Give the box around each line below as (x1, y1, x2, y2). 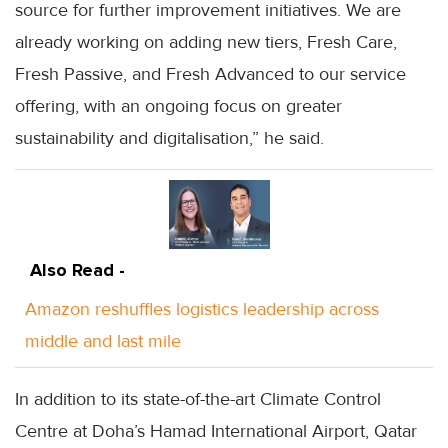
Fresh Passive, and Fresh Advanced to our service (15, 63, 406, 86)
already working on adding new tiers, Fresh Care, (15, 31, 397, 54)
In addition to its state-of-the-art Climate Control (15, 388, 381, 411)
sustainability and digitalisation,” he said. (15, 127, 324, 150)
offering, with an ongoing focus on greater (15, 95, 342, 118)
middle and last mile (25, 330, 181, 353)
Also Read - (30, 259, 125, 282)
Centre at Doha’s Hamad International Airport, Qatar (15, 420, 417, 443)
